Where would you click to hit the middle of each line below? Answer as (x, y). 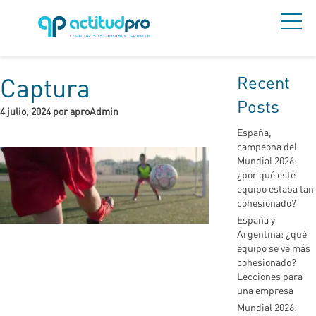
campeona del (267, 146)
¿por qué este (266, 175)
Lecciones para (270, 276)
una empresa (265, 290)
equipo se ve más (274, 248)
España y (256, 220)
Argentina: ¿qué (272, 234)
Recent (263, 82)
